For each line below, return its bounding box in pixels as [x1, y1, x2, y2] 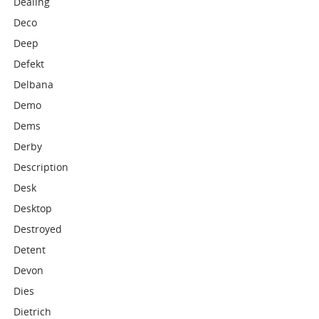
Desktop [14, 202, 53, 215]
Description [14, 160, 69, 174]
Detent [14, 243, 46, 256]
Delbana [14, 78, 54, 91]
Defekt [14, 57, 45, 70]
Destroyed [14, 222, 63, 236]
